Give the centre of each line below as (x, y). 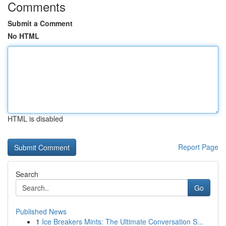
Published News (41, 211)
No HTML (23, 36)
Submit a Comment (40, 23)
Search (27, 174)
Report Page (198, 147)
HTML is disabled (35, 119)
